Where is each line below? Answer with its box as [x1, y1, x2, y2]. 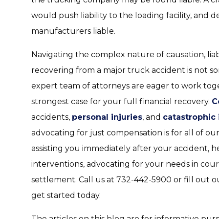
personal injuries [72, 112, 142, 122]
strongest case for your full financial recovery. [31, 97, 212, 106]
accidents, [31, 112, 72, 122]
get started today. [31, 191, 101, 200]
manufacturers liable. [31, 26, 115, 36]
